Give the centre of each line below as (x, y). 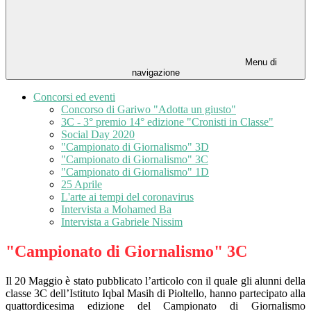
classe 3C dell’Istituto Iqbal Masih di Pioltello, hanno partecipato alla (155, 294)
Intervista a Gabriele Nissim (122, 222)
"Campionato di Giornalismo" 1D (135, 172)
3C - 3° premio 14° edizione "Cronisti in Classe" (167, 122)
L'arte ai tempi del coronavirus (127, 197)
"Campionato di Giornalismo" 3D (135, 147)
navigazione (155, 73)
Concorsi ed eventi (74, 97)
